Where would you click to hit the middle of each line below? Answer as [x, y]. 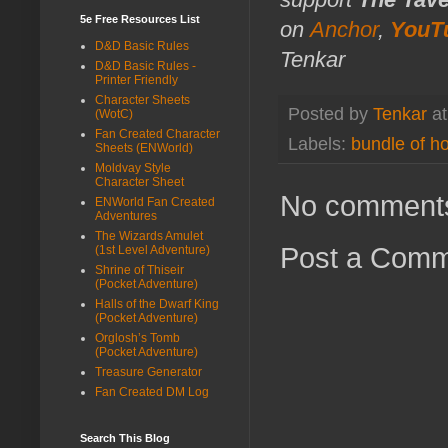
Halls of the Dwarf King [157, 303]
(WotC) [114, 113]
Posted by [330, 113]
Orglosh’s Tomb [137, 337]
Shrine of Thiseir [139, 269]
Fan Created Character [157, 133]
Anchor [344, 29]
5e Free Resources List [140, 18]
